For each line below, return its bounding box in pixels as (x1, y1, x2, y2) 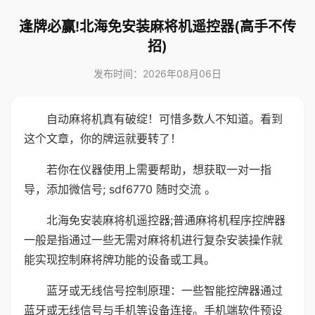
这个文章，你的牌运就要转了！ (24, 131, 181, 146)
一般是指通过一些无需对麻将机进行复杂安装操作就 (24, 233, 283, 247)
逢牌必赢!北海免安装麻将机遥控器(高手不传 (19, 18, 296, 35)
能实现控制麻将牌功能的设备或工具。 (24, 252, 215, 266)
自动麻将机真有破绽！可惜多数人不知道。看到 (46, 112, 283, 126)
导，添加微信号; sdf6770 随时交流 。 (24, 182, 216, 196)
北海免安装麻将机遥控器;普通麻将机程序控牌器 (46, 213, 285, 227)
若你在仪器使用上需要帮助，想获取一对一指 (46, 162, 271, 176)
